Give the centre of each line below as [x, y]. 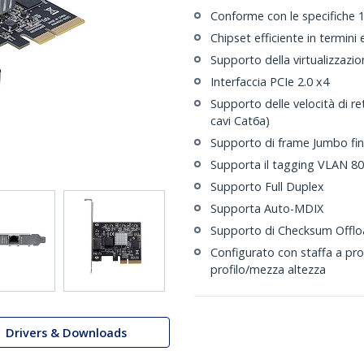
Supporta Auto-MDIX [267, 208]
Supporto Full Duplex [267, 186]
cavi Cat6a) [240, 121]
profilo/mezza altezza [268, 269]
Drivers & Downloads [66, 332]
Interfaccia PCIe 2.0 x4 [270, 82]
